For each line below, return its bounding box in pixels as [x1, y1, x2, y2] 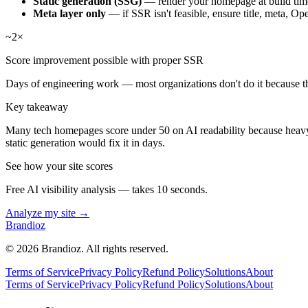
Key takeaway [5, 101, 68, 113]
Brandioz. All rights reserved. [38, 243, 168, 255]
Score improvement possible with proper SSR [5, 54, 203, 67]
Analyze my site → [5, 207, 89, 219]
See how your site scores [5, 160, 113, 173]
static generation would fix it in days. [5, 137, 165, 149]
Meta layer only [33, 8, 106, 20]
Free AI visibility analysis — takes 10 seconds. [5, 184, 208, 196]
